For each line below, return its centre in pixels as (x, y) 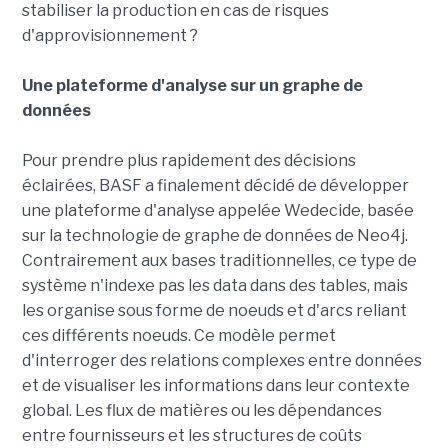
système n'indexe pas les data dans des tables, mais (214, 286)
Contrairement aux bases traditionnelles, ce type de (219, 261)
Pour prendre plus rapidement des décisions (188, 161)
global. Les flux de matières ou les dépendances (201, 411)
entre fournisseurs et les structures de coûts (191, 436)
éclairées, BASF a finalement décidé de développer (215, 186)
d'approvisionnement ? (109, 36)
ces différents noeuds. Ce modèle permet (178, 336)
